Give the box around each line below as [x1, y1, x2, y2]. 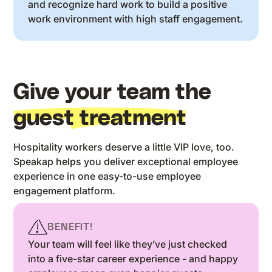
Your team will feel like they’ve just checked [28, 237, 228, 250]
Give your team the [13, 81, 212, 104]
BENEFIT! [47, 222, 93, 232]
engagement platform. [13, 184, 116, 197]
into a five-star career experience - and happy [28, 252, 239, 265]
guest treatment [13, 107, 187, 130]
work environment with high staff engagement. [28, 13, 243, 25]
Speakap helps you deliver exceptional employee [13, 155, 239, 168]
